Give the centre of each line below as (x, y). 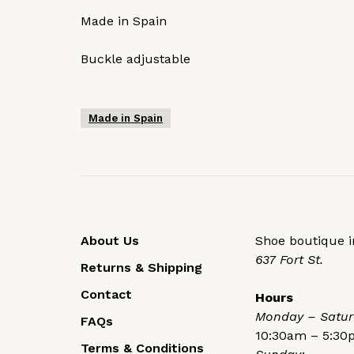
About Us (110, 241)
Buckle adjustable (136, 59)
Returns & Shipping (141, 268)
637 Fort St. (289, 260)
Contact (106, 295)
